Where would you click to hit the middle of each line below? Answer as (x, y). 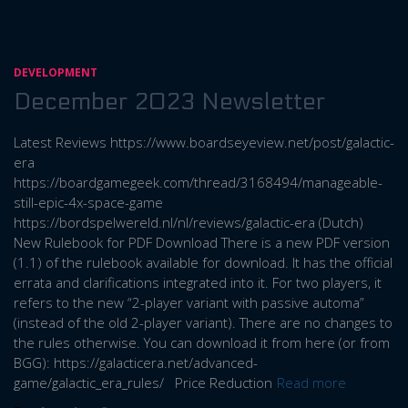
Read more (311, 382)
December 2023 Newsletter (170, 102)
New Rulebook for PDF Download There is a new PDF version (202, 242)
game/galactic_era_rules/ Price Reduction (143, 382)
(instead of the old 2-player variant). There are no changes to (203, 322)
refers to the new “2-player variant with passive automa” (189, 302)
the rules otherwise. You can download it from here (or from (202, 342)
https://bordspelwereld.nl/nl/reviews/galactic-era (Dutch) (192, 222)
